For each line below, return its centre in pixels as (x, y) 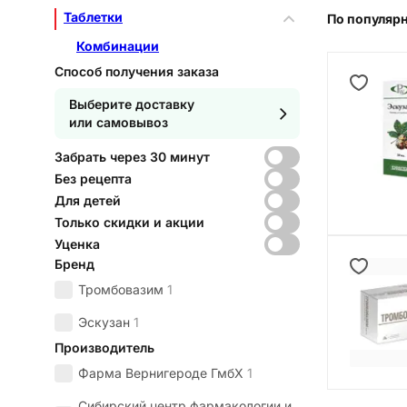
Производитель (104, 348)
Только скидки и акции (129, 223)
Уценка (77, 244)
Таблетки (93, 17)
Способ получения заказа (137, 72)
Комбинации (118, 46)
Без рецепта (93, 179)
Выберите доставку (132, 104)
